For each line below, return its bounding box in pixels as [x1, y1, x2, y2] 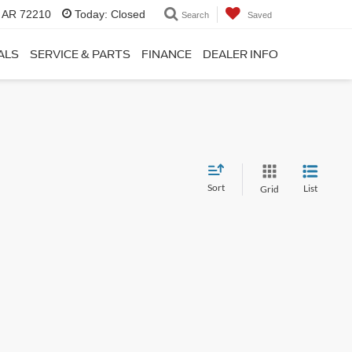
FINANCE [141, 47, 192, 60]
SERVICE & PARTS [30, 47, 130, 60]
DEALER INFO [203, 47, 278, 60]
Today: [75, 8, 108, 21]
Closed [108, 8, 145, 21]
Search [181, 9, 209, 20]
